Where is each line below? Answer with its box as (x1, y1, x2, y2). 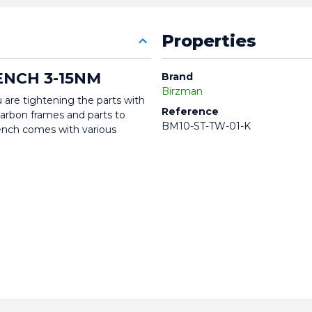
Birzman (161, 85, 203, 98)
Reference (161, 105, 219, 118)
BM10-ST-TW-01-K (161, 120, 251, 133)
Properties (161, 31, 256, 52)
